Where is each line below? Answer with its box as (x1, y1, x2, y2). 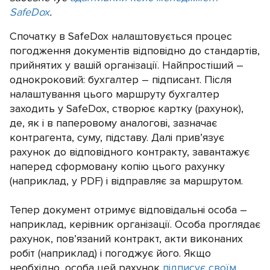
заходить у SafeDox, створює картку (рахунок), (10, 102, 243, 115)
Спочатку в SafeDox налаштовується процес (10, 30, 232, 43)
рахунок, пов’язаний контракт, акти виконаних (10, 232, 243, 245)
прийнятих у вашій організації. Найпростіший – (10, 58, 243, 72)
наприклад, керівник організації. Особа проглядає (10, 218, 260, 231)
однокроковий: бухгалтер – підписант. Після (10, 73, 231, 86)
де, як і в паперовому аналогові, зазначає (10, 116, 217, 130)
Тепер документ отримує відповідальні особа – (10, 203, 247, 216)
